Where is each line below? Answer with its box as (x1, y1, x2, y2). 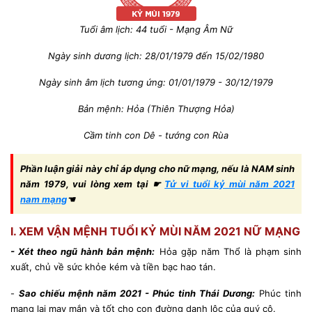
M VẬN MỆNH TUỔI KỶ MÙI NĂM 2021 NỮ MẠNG (33, 224, 300, 238)
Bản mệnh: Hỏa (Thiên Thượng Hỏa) (77, 103, 235, 114)
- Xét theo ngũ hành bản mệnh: (10, 246, 155, 257)
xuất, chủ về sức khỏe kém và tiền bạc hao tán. (10, 261, 216, 272)
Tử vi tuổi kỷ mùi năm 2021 (164, 178, 295, 189)
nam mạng (20, 194, 67, 205)
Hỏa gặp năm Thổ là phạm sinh (155, 246, 302, 257)
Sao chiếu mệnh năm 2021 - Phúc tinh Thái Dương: (19, 288, 255, 299)
